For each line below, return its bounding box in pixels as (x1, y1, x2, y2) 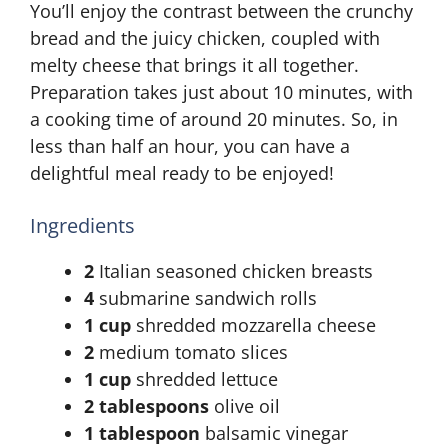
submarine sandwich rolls (94, 286, 317, 310)
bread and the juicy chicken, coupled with (30, 26, 380, 50)
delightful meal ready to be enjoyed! (30, 161, 334, 185)
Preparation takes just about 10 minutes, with (30, 80, 413, 104)
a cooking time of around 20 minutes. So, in (30, 107, 398, 131)
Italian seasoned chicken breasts (94, 259, 373, 283)
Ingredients (30, 212, 135, 239)
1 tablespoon (84, 421, 200, 445)
